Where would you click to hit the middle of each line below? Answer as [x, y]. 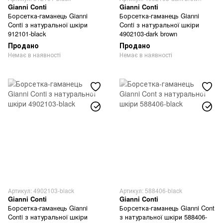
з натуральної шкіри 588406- [163, 217]
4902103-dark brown [148, 34]
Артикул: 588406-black [151, 190]
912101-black [27, 34]
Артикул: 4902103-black [41, 190]
